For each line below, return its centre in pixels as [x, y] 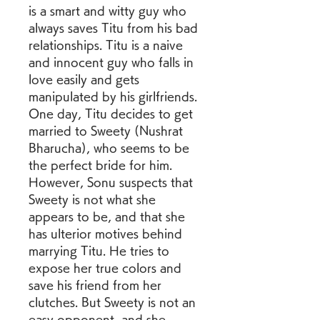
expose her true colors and [105, 268]
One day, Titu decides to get [111, 114]
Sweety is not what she [92, 199]
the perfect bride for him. [100, 165]
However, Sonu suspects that [111, 182]
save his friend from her [95, 285]
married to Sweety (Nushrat [106, 131]
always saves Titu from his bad [113, 28]
